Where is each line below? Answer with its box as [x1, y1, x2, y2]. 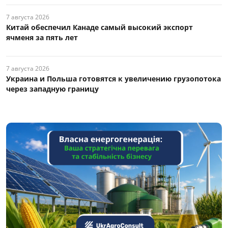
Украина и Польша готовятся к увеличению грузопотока [6, 74, 221, 84]
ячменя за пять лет [6, 33, 78, 43]
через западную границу [6, 84, 99, 94]
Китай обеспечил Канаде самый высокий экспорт [6, 22, 193, 33]
